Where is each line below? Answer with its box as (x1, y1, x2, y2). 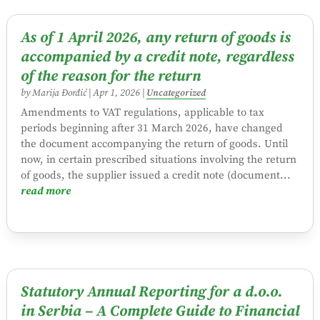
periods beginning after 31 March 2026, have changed (20, 121, 283, 136)
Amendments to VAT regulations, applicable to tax (20, 106, 264, 120)
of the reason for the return (20, 67, 201, 86)
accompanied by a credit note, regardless (20, 48, 294, 67)
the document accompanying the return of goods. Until (20, 137, 288, 151)
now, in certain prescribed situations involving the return (20, 153, 296, 167)
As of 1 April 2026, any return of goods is (20, 29, 291, 48)
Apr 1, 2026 (92, 87, 140, 100)
